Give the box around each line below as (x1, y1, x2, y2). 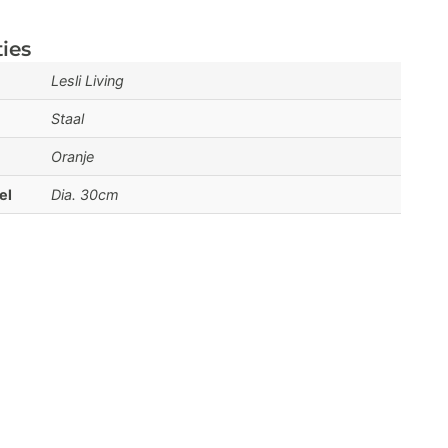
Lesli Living (51, 72, 124, 89)
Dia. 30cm (51, 186, 119, 203)
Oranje (51, 148, 94, 165)
